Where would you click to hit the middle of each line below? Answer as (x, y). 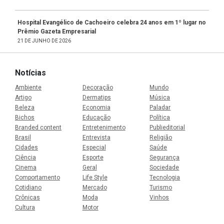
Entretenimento (104, 127)
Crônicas (27, 197)
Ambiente (28, 87)
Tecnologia (165, 177)
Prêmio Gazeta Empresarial (57, 31)
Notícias (30, 72)
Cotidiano (28, 187)
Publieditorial (167, 127)
